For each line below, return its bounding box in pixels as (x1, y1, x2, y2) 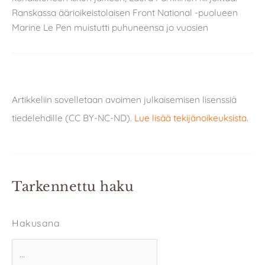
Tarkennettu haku (12, 179, 134, 195)
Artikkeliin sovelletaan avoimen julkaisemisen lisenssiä (12, 93, 237, 106)
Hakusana (12, 217, 60, 230)
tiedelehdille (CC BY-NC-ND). (12, 112, 134, 124)
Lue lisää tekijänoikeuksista (134, 112, 247, 124)
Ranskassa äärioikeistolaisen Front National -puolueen (12, 7, 238, 19)
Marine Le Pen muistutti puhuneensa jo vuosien (12, 21, 208, 34)
